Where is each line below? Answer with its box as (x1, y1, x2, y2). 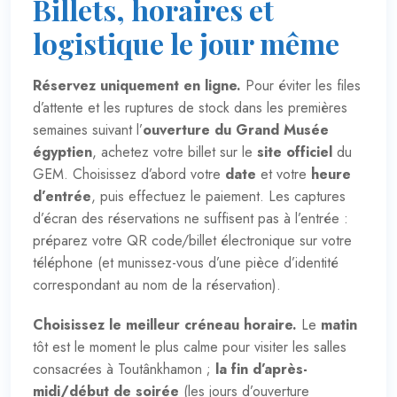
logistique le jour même (33, 23, 339, 62)
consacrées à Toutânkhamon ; (33, 358, 215, 379)
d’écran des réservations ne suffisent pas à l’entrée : (33, 207, 348, 229)
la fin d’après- (215, 358, 307, 379)
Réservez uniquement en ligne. (33, 74, 241, 96)
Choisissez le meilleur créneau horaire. (33, 314, 297, 335)
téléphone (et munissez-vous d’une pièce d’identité (33, 252, 339, 273)
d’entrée (33, 185, 91, 206)
